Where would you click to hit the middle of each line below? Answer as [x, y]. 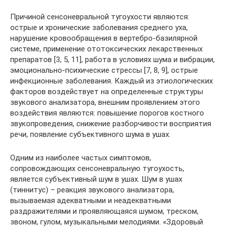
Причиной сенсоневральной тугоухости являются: [100, 17]
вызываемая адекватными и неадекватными [91, 201]
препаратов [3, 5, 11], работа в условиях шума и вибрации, [112, 60]
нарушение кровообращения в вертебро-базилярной [104, 38]
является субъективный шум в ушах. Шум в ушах [96, 179]
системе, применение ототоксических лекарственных [106, 49]
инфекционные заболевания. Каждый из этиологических [111, 81]
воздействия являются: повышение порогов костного [107, 113]
